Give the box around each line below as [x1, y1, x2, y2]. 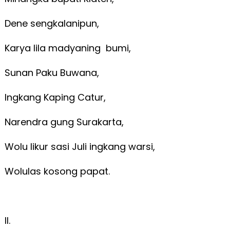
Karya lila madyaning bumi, [4, 41, 133, 54]
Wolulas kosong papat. [4, 164, 112, 178]
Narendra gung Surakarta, [4, 115, 126, 128]
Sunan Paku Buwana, [4, 66, 102, 79]
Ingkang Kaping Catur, [4, 90, 106, 104]
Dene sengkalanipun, [4, 16, 102, 30]
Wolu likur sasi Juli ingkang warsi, [4, 140, 158, 153]
